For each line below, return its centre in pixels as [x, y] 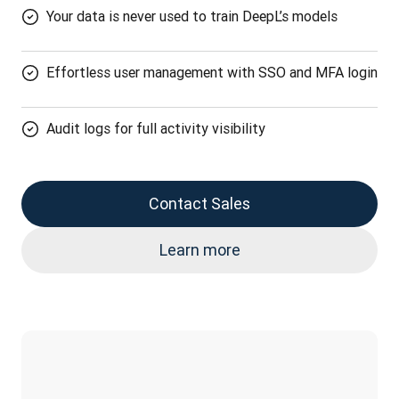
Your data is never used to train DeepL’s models [192, 16]
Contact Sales [199, 203]
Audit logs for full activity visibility [156, 128]
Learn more [199, 249]
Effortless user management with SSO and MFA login [212, 72]
